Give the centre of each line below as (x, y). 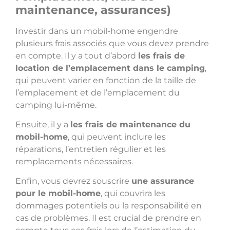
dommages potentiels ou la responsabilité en (109, 206)
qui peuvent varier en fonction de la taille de (106, 80)
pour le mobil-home (58, 194)
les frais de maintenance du (130, 124)
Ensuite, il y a (43, 124)
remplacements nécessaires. (74, 161)
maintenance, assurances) (93, 10)
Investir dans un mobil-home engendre (97, 31)
